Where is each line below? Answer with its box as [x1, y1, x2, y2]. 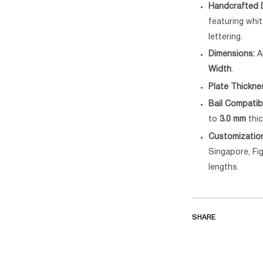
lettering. [208, 33, 243, 41]
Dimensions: [208, 50, 255, 59]
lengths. [208, 163, 240, 171]
